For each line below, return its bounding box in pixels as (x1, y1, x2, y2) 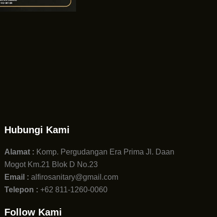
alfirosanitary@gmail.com (31, 173, 119, 181)
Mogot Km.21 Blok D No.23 (4, 160, 98, 169)
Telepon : (4, 186, 39, 194)
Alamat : (4, 148, 35, 156)
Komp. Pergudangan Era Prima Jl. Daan (34, 148, 175, 156)
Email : (4, 173, 30, 181)
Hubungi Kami (4, 124, 70, 135)
